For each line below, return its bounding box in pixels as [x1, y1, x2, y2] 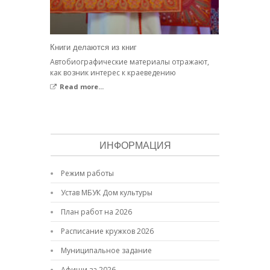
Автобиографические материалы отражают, [50, 57, 209, 67]
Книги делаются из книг [50, 41, 137, 52]
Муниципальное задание [61, 245, 152, 256]
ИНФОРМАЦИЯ [99, 137, 171, 152]
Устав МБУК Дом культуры [61, 187, 152, 198]
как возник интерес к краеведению [50, 67, 176, 78]
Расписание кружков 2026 [61, 226, 154, 236]
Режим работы [61, 168, 114, 178]
